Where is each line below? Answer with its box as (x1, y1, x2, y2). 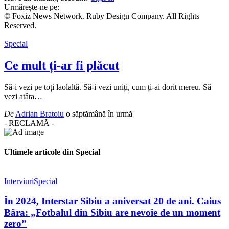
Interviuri (4, 177, 34, 186)
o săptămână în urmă (66, 109, 132, 118)
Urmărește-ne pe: (4, 3, 59, 11)
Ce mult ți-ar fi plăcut (4, 58, 119, 72)
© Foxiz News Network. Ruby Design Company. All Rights (4, 12, 199, 20)
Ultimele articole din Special (4, 148, 100, 157)
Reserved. (4, 21, 36, 30)
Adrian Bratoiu (15, 109, 64, 118)
